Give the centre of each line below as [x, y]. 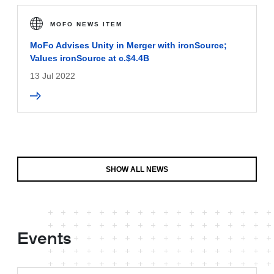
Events [44, 240]
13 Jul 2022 [53, 76]
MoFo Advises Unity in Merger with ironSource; [128, 45]
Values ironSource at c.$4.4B [90, 58]
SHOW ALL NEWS [137, 169]
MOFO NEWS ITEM [86, 24]
